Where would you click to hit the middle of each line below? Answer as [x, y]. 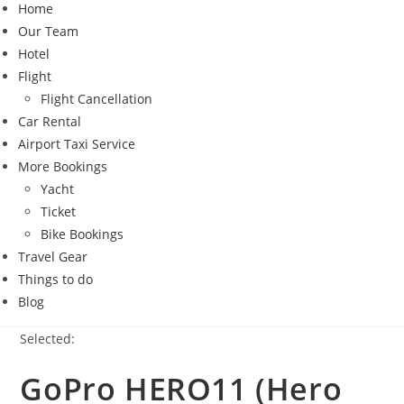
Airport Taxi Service [77, 144]
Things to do [55, 279]
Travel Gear [53, 257]
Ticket [58, 211]
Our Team [48, 31]
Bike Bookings [82, 234]
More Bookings [63, 166]
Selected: [48, 339]
